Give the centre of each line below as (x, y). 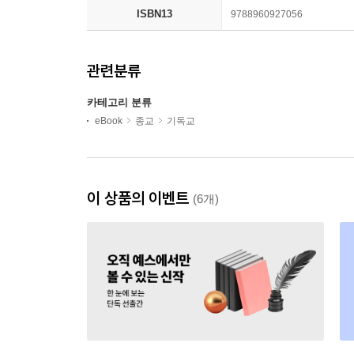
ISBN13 (154, 13)
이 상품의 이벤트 (140, 198)
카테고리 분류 (119, 102)
